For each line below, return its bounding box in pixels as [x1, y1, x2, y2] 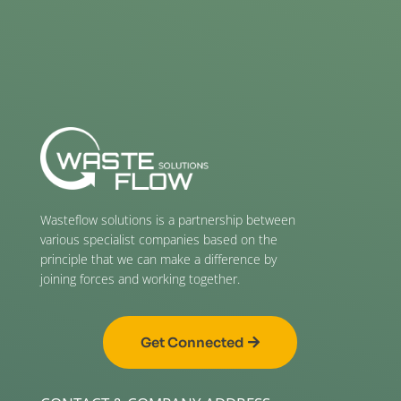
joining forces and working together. [39, 269, 240, 287]
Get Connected [141, 333, 244, 351]
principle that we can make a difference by [39, 250, 277, 268]
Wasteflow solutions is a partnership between [39, 210, 295, 228]
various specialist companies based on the [39, 230, 277, 248]
